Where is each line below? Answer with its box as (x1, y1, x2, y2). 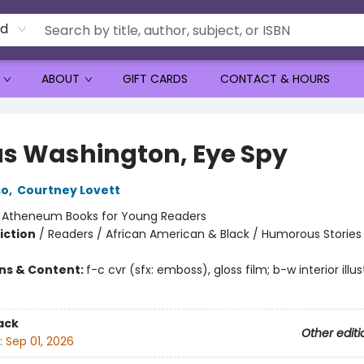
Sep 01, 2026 (5, 333, 74, 350)
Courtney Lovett (16, 182, 120, 198)
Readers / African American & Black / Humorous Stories (47, 226, 362, 242)
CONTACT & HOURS (220, 71, 330, 87)
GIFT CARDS (123, 71, 188, 87)
